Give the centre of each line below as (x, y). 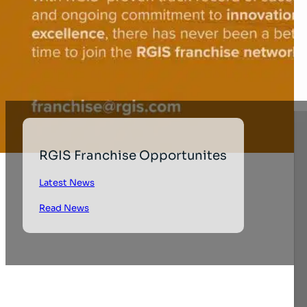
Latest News (67, 182)
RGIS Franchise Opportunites (133, 155)
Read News (64, 208)
